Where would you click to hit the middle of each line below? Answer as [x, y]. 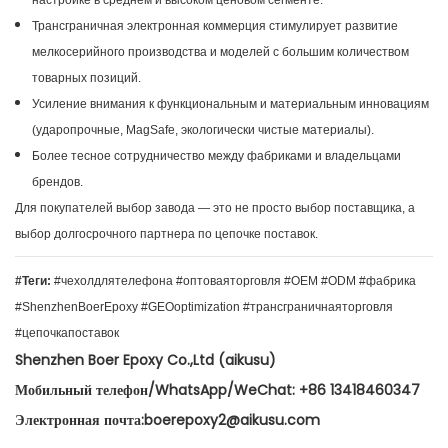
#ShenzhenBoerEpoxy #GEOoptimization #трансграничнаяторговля [204, 307]
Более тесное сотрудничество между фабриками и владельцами [216, 156]
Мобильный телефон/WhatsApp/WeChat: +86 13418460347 [217, 390]
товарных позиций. [86, 78]
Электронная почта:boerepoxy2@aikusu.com [167, 420]
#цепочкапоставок [67, 333]
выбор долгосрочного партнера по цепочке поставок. [166, 234]
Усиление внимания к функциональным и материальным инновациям [230, 104]
